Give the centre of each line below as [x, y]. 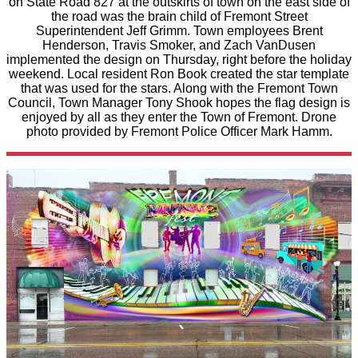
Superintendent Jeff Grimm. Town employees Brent [179, 30]
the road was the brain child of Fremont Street [179, 16]
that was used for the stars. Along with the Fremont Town [179, 88]
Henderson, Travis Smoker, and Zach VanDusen [179, 45]
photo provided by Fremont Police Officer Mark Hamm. [179, 131]
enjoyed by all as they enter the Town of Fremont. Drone [179, 117]
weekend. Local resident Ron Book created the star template [179, 74]
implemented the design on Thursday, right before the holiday [179, 59]
